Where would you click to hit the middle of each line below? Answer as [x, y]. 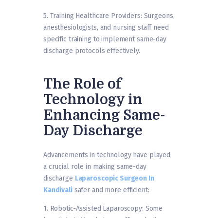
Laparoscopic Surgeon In [114, 179]
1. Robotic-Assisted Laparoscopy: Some [103, 209]
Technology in [93, 100]
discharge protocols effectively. [92, 51]
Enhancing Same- [104, 116]
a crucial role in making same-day [95, 167]
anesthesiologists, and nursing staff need [106, 28]
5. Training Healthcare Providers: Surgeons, [109, 16]
